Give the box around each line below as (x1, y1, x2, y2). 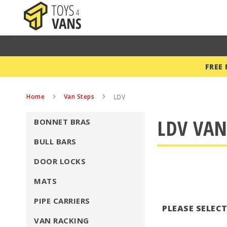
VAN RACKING (34, 215, 89, 225)
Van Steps (63, 92, 96, 101)
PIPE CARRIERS (34, 196, 90, 206)
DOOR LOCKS (34, 156, 86, 166)
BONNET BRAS (34, 117, 91, 127)
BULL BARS (34, 136, 77, 146)
